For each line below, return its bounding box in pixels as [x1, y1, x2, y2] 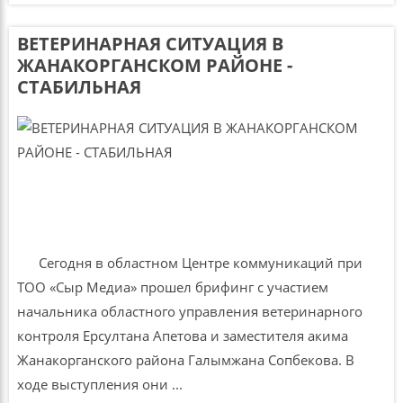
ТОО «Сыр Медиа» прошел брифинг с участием [16, 277, 328, 296]
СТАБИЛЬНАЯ [16, 74, 141, 99]
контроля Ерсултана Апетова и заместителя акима [16, 326, 348, 345]
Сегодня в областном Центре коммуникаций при [16, 253, 363, 272]
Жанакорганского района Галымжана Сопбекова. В [16, 350, 354, 369]
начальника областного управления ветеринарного [16, 301, 363, 320]
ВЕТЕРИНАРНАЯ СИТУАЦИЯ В [16, 31, 283, 56]
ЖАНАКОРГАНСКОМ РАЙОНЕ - [16, 52, 292, 77]
